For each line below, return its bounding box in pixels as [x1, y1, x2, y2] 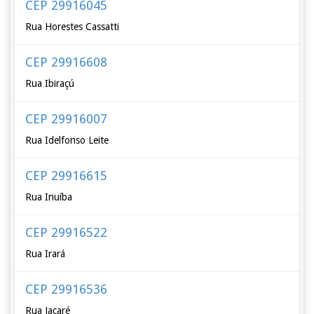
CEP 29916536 [25, 282, 108, 296]
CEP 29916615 [25, 168, 108, 183]
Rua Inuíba [25, 191, 73, 203]
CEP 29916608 [25, 55, 108, 69]
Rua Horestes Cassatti [25, 21, 120, 32]
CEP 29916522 [25, 225, 108, 240]
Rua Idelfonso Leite [25, 135, 109, 146]
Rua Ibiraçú [25, 78, 75, 89]
